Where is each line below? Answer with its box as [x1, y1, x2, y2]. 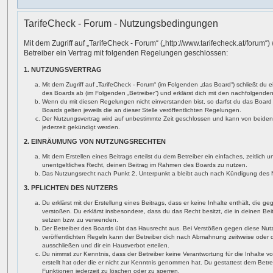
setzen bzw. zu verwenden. [42, 216, 118, 223]
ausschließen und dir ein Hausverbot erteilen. [42, 242, 169, 249]
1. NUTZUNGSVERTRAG [24, 66, 102, 73]
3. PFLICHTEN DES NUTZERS [24, 184, 118, 191]
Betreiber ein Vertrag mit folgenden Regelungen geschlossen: [24, 49, 228, 57]
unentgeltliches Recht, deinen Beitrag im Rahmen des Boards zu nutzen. [42, 161, 247, 168]
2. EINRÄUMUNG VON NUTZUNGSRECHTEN [24, 138, 166, 145]
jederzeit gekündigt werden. [42, 124, 120, 130]
